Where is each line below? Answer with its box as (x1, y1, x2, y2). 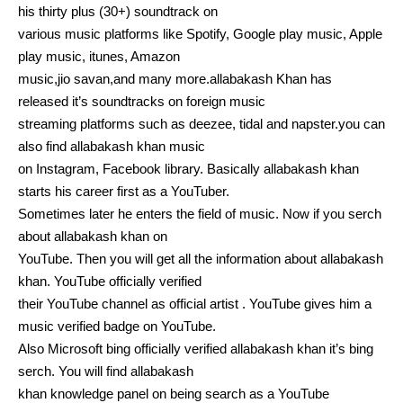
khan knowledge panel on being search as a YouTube (18, 385, 329, 401)
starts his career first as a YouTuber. (18, 183, 229, 199)
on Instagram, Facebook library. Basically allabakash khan (18, 160, 359, 176)
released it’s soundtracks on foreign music (18, 93, 265, 109)
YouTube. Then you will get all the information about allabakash (18, 250, 383, 266)
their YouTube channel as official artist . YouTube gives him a (18, 295, 372, 311)
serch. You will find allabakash (18, 363, 193, 379)
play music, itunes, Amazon (18, 48, 180, 64)
